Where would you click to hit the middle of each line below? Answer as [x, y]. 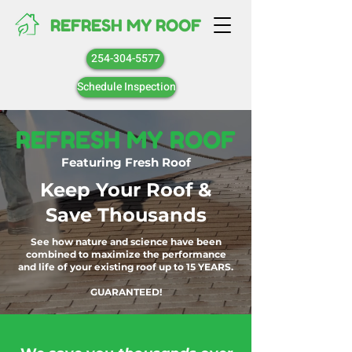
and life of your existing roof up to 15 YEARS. [126, 267]
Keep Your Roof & [126, 190]
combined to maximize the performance [126, 254]
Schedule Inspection [126, 87]
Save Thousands [126, 215]
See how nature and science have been [126, 242]
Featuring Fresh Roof [126, 162]
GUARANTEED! [126, 292]
